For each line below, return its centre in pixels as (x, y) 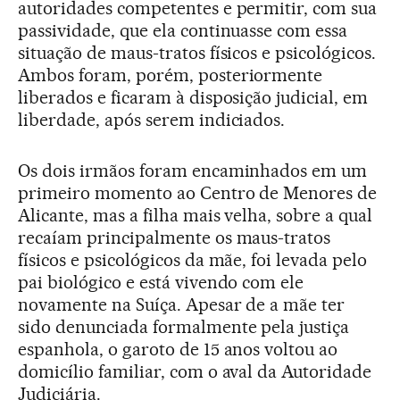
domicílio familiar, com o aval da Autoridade (195, 371)
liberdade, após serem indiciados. (152, 119)
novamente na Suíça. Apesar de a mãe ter (182, 304)
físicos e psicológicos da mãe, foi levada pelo (193, 259)
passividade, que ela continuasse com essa (183, 30)
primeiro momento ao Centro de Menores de (198, 192)
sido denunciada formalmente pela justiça (184, 326)
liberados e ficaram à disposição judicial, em (193, 97)
